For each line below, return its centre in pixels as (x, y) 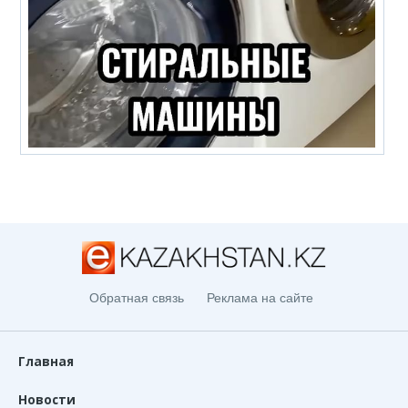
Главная (46, 362)
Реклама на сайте (260, 298)
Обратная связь (136, 298)
